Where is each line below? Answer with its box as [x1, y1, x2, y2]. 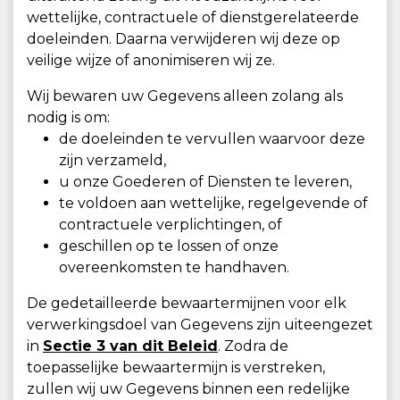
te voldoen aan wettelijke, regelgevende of [59, 195, 368, 212]
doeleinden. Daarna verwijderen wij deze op [27, 30, 340, 47]
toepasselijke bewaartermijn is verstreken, [27, 359, 325, 376]
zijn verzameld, [59, 152, 166, 169]
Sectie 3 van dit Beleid [43, 337, 218, 354]
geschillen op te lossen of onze [59, 237, 279, 254]
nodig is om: [27, 109, 110, 126]
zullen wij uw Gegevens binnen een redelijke [27, 380, 350, 397]
